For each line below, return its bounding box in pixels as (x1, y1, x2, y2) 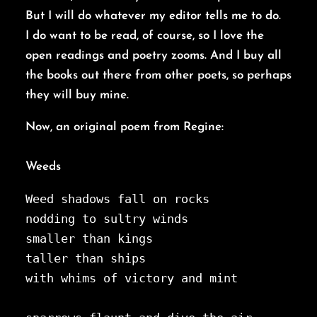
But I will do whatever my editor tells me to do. (25, 10, 281, 23)
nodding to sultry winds (25, 212, 188, 226)
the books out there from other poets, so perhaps (25, 69, 292, 82)
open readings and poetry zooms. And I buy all (25, 50, 282, 62)
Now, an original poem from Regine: (25, 121, 224, 134)
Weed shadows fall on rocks (25, 192, 209, 207)
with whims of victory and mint (25, 271, 238, 286)
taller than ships (25, 251, 146, 266)
